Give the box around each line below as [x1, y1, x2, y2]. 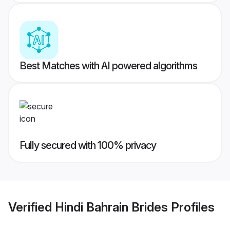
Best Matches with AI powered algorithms [20, 60, 197, 72]
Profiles [168, 199, 215, 215]
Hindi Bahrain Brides [55, 199, 168, 215]
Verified [8, 199, 55, 215]
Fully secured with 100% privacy [20, 139, 156, 152]
